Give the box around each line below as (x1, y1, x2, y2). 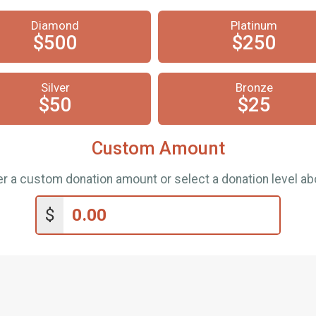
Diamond (31, 18, 79, 32)
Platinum (231, 18, 277, 32)
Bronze (235, 80, 273, 95)
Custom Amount (91, 137, 225, 159)
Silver (40, 80, 70, 95)
